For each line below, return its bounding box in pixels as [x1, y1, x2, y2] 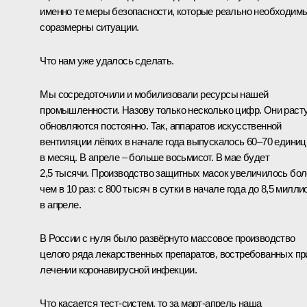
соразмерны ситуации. [40, 21, 139, 33]
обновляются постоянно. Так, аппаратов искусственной [40, 119, 282, 132]
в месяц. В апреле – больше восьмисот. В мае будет [40, 151, 269, 163]
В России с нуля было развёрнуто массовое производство [40, 232, 295, 244]
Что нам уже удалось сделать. [40, 54, 174, 66]
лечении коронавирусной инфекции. [40, 263, 197, 275]
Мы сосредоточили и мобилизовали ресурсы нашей [40, 88, 269, 100]
